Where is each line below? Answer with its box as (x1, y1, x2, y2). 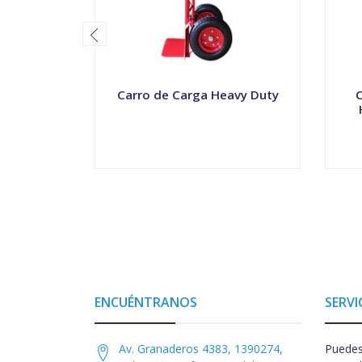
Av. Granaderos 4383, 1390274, (119, 341, 283, 357)
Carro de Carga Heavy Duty (116, 86, 279, 103)
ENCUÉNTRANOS (95, 293, 197, 312)
